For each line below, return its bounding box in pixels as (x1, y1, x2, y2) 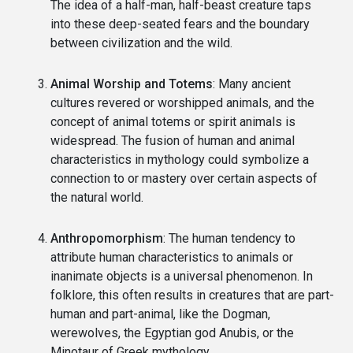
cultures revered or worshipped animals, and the (50, 95, 314, 110)
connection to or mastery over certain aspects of (50, 170, 318, 186)
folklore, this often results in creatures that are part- (50, 287, 334, 303)
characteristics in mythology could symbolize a (50, 151, 309, 167)
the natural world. (50, 189, 143, 205)
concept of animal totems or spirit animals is (50, 113, 295, 129)
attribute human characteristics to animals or (50, 249, 293, 265)
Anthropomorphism (50, 230, 163, 246)
